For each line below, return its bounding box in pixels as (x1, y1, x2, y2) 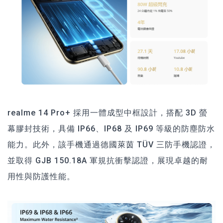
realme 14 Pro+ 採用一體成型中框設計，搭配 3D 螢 (7, 108, 208, 118)
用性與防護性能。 (7, 172, 75, 182)
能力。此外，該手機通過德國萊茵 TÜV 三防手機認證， (7, 140, 216, 150)
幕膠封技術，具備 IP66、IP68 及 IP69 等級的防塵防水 (7, 124, 215, 134)
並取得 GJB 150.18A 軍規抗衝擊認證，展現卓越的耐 (7, 156, 208, 166)
